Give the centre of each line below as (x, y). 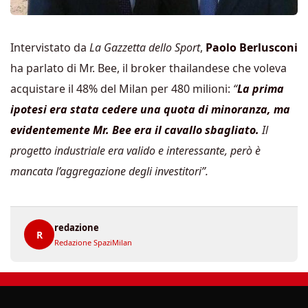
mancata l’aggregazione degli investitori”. (109, 171)
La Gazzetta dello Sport (145, 47)
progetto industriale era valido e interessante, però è (135, 151)
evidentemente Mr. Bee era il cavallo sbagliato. (135, 130)
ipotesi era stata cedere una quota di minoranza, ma (150, 109)
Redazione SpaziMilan (93, 242)
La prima (261, 89)
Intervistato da (50, 47)
